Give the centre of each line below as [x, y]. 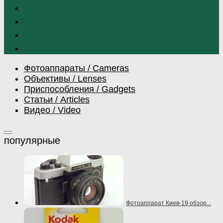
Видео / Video [52, 110]
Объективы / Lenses [65, 78]
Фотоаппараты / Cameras [76, 68]
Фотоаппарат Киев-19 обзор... [168, 203]
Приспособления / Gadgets [80, 89]
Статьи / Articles [57, 99]
